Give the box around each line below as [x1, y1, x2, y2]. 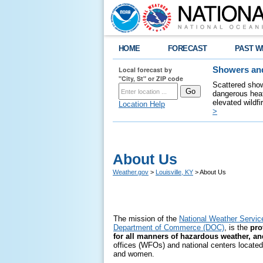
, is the [224, 223, 248, 232]
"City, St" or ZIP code [119, 74, 183, 83]
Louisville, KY [156, 168, 193, 176]
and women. [113, 249, 154, 258]
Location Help [119, 100, 165, 109]
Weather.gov [113, 168, 149, 176]
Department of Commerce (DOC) [113, 223, 224, 232]
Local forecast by [119, 65, 172, 74]
